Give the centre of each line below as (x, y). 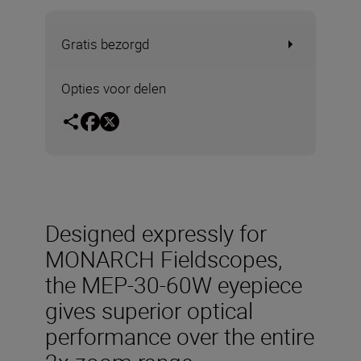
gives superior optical (149, 310)
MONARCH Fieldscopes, (164, 258)
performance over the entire (180, 336)
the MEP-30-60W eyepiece (174, 284)
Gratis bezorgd (105, 44)
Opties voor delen (114, 88)
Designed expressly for (156, 232)
